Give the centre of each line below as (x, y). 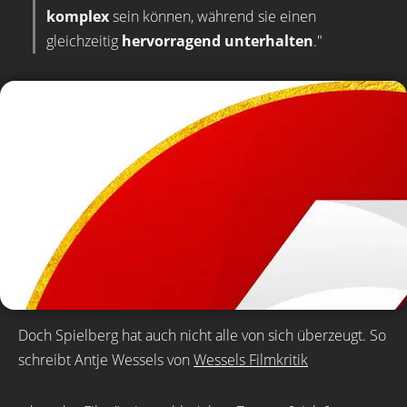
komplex (78, 16)
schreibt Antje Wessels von (106, 360)
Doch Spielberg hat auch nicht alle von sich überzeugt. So (202, 335)
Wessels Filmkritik (251, 360)
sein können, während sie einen (213, 16)
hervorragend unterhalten (218, 41)
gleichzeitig (84, 41)
